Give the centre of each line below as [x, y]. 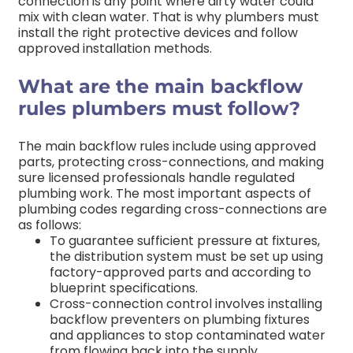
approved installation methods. [115, 49]
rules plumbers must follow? [159, 109]
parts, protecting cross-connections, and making [171, 162]
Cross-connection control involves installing [186, 304]
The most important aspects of [214, 194]
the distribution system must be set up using [186, 257]
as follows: [50, 225]
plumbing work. [65, 194]
